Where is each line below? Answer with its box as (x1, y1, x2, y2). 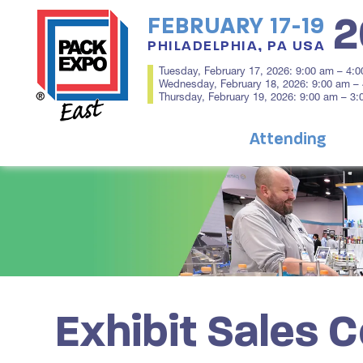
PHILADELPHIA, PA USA (147, 36, 325, 54)
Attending (250, 130, 327, 149)
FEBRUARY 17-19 (147, 12, 325, 40)
